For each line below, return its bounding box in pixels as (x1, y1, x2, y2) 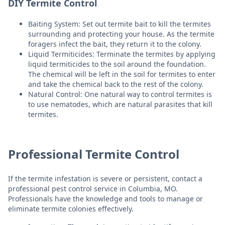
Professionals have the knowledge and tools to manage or (8, 193, 203, 203)
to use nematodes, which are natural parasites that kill (28, 99, 212, 109)
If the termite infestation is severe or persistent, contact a (8, 173, 202, 183)
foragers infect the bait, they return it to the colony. (28, 39, 201, 49)
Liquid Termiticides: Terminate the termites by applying (28, 49, 215, 59)
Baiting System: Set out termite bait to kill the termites (28, 19, 211, 29)
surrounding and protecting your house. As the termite (28, 29, 214, 39)
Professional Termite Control (8, 145, 179, 162)
